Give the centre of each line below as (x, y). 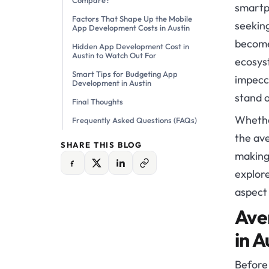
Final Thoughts (98, 102)
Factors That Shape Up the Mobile (132, 19)
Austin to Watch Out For (115, 56)
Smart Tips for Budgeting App (125, 74)
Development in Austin (112, 83)
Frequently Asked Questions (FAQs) (135, 120)
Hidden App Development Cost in (130, 47)
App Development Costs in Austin (131, 28)
